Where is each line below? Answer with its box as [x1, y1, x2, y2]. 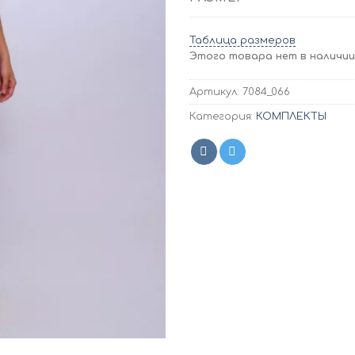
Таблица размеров [189, 35, 296, 47]
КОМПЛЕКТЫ [256, 111, 326, 123]
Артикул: [189, 86, 242, 98]
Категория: [189, 111, 256, 123]
